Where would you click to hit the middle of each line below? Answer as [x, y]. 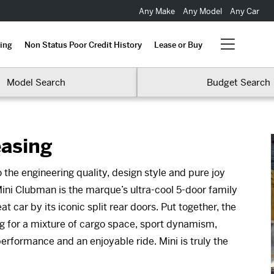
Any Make [157, 11]
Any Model [202, 11]
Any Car [243, 11]
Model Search [36, 82]
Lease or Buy [178, 45]
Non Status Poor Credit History [83, 45]
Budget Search [238, 82]
